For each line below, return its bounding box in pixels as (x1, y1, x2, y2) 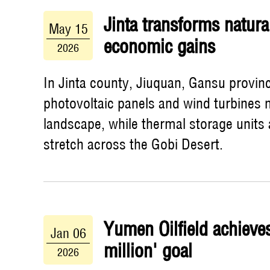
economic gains (104, 35, 215, 58)
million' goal (104, 239, 192, 262)
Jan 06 (50, 225, 86, 242)
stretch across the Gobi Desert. (43, 135, 223, 153)
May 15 (48, 20, 88, 37)
